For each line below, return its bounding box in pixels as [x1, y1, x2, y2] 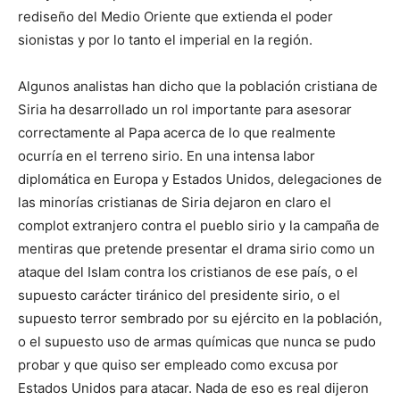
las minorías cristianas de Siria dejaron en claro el [18, 194, 331, 212]
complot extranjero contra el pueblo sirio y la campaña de [18, 217, 379, 235]
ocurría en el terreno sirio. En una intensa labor [18, 147, 315, 165]
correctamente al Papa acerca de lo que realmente [18, 124, 336, 142]
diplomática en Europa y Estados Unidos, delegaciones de [18, 171, 382, 188]
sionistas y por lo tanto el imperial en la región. [18, 31, 312, 49]
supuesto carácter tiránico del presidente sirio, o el [18, 287, 340, 304]
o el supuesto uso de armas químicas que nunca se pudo [18, 333, 376, 351]
